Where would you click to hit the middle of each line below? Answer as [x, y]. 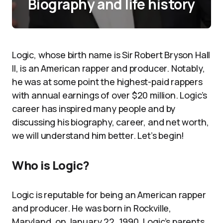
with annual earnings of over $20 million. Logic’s [110, 95]
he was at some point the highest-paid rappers [107, 82]
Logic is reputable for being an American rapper [109, 195]
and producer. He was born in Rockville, [92, 208]
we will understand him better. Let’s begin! [98, 135]
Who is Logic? [51, 165]
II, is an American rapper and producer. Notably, [109, 68]
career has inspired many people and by [94, 109]
